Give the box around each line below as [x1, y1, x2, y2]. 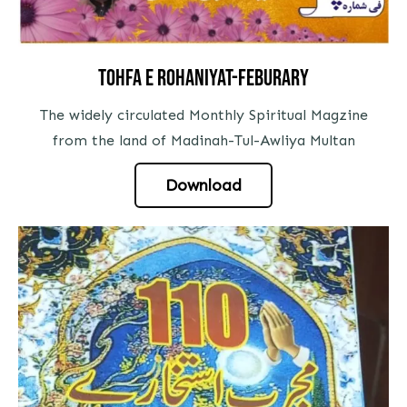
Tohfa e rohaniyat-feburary [98, 65, 309, 94]
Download [165, 175, 242, 196]
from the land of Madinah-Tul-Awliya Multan [52, 132, 355, 150]
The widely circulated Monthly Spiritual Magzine [39, 106, 368, 124]
